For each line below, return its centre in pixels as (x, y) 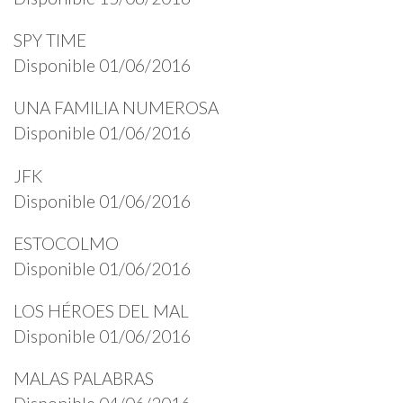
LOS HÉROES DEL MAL (101, 310)
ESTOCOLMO (66, 243)
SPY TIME (50, 40)
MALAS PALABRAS (84, 379)
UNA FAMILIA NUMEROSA (116, 108)
